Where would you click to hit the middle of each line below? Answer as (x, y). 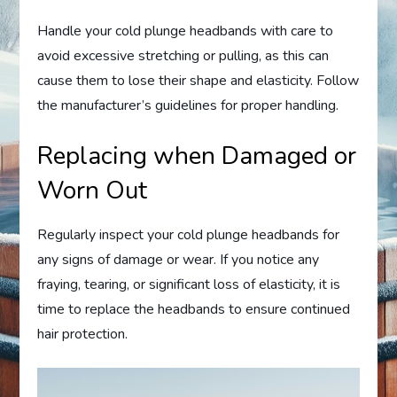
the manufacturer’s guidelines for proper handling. (188, 106)
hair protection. (83, 335)
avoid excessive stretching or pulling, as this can (183, 56)
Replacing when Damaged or (197, 156)
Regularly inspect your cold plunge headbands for (189, 235)
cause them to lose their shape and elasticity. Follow (198, 81)
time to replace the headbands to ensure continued (194, 310)
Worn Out (93, 191)
